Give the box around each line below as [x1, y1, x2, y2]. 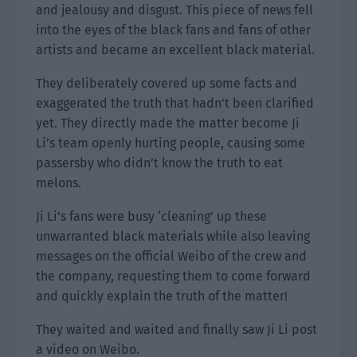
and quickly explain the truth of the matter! [36, 288, 288, 304]
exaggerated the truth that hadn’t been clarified [36, 96, 314, 111]
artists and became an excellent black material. [36, 42, 315, 57]
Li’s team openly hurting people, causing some [36, 135, 305, 151]
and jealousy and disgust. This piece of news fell [36, 2, 313, 18]
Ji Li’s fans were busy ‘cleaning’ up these [36, 209, 267, 224]
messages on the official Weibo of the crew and [36, 249, 307, 264]
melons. [36, 175, 81, 190]
